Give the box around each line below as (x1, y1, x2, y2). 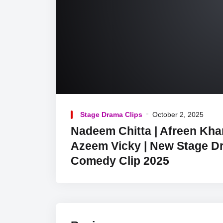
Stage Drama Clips (80, 111, 142, 119)
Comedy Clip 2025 (71, 154, 169, 167)
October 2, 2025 (152, 111, 204, 119)
